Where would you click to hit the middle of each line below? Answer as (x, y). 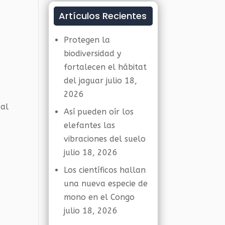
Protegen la (87, 40)
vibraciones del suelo (105, 139)
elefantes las (90, 125)
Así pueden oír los (99, 112)
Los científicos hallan (105, 170)
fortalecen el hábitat (105, 67)
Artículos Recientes (103, 16)
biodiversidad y (93, 53)
